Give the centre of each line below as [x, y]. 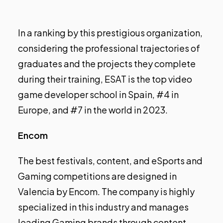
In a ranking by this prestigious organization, [110, 33]
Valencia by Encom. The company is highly [106, 192]
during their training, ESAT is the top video [105, 79]
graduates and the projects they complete [107, 64]
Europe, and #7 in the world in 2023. [93, 110]
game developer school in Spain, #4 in [98, 95]
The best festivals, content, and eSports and [110, 161]
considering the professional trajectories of [109, 48]
